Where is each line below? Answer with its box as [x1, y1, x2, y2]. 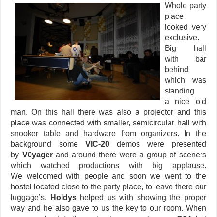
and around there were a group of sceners [52, 151, 206, 159]
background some [11, 140, 85, 149]
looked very [165, 23, 206, 31]
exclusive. [165, 33, 200, 42]
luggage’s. [11, 193, 50, 202]
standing [165, 87, 195, 95]
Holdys [50, 193, 77, 202]
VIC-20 [85, 140, 109, 149]
